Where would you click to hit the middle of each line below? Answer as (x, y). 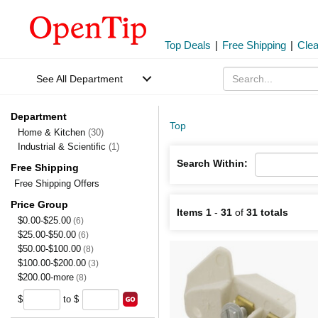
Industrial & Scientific (63, 147)
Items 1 (194, 212)
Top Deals (188, 45)
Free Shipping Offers (57, 183)
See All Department (79, 79)
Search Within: (212, 163)
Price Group (39, 204)
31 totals (267, 212)
